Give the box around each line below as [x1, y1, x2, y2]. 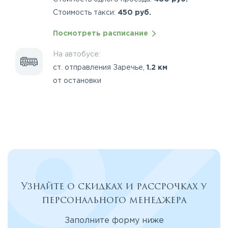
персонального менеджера [41, 193, 187, 207]
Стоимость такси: [53, 9, 118, 16]
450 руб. [118, 9, 151, 16]
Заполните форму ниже [64, 216, 164, 224]
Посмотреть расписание [53, 30, 152, 37]
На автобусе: [53, 51, 100, 58]
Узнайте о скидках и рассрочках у [21, 179, 207, 193]
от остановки [53, 77, 101, 84]
